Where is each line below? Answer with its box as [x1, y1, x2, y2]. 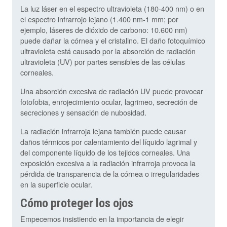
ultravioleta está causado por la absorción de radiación [20, 46, 196, 57]
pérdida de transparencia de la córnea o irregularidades [20, 168, 199, 179]
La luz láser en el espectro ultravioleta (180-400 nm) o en [20, 3, 204, 14]
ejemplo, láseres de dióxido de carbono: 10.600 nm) [20, 24, 187, 35]
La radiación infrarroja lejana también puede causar [20, 126, 186, 137]
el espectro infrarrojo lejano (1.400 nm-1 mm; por [20, 14, 178, 25]
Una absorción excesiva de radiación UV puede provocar [20, 86, 203, 97]
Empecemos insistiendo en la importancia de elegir [20, 213, 184, 224]
